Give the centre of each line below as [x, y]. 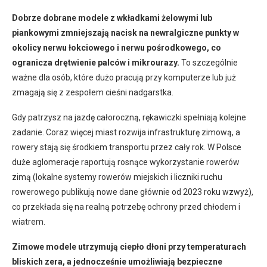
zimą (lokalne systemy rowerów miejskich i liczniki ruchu [117, 177]
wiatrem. [29, 221]
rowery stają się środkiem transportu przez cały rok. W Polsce [127, 147]
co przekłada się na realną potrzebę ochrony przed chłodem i [126, 207]
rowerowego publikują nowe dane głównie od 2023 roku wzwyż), [133, 192]
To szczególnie [209, 62]
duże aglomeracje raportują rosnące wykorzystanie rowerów [126, 162]
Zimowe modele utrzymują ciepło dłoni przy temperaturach [129, 246]
